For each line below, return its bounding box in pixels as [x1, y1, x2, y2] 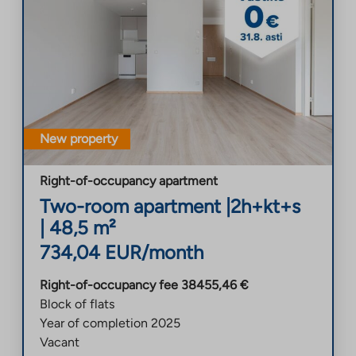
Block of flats [40, 296, 114, 311]
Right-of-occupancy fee [40, 277, 178, 292]
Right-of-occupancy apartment [40, 172, 218, 188]
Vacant [40, 334, 79, 350]
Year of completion [40, 315, 148, 331]
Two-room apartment [40, 194, 221, 218]
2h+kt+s [230, 194, 300, 218]
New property [40, 130, 118, 146]
